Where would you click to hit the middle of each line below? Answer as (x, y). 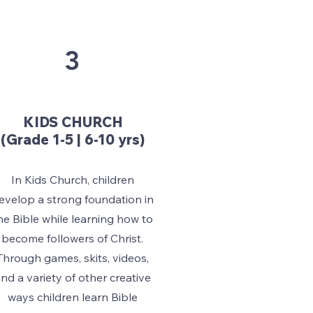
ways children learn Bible (72, 297)
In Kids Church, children (72, 180)
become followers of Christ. (72, 238)
